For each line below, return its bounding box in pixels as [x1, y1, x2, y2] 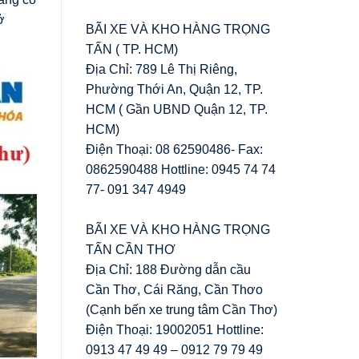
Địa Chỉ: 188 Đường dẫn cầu [86, 262, 251, 276]
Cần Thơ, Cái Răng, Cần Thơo [86, 282, 263, 296]
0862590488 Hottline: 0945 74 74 [86, 162, 276, 176]
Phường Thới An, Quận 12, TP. [86, 82, 263, 96]
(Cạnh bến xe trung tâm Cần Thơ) [86, 302, 277, 317]
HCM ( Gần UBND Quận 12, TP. [86, 102, 268, 116]
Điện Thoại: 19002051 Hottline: [86, 322, 264, 337]
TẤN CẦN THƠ [86, 242, 175, 256]
